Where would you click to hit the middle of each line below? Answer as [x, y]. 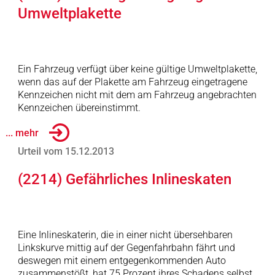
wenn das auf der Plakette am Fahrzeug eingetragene [132, 82]
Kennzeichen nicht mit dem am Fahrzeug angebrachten [137, 95]
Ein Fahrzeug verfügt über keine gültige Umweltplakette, [137, 69]
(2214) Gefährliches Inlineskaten [124, 179]
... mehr [22, 133]
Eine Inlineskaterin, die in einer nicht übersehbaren [125, 235]
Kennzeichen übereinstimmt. [79, 108]
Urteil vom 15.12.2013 [66, 151]
